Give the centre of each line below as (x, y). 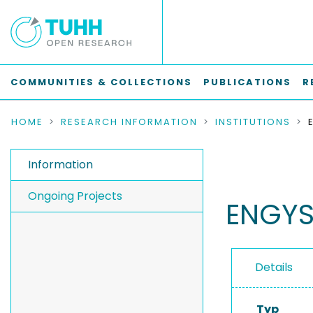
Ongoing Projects (75, 196)
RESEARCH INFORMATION (129, 122)
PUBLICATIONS (247, 82)
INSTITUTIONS (253, 122)
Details (274, 267)
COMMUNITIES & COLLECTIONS (101, 82)
